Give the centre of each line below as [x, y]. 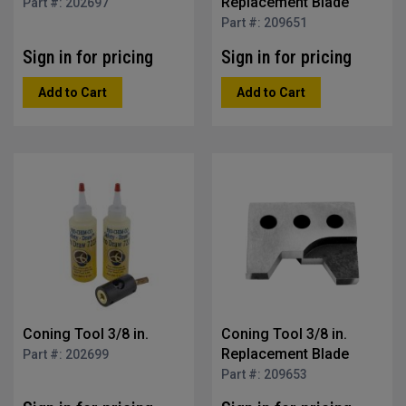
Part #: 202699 [66, 354]
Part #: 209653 [264, 374]
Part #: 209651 [264, 23]
